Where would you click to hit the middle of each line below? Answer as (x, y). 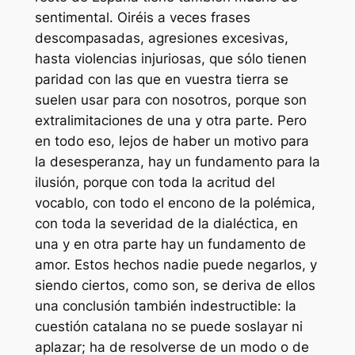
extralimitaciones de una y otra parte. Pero (170, 120)
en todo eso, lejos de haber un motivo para (172, 141)
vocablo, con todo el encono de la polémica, (175, 202)
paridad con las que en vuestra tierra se (161, 79)
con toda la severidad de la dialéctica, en (166, 223)
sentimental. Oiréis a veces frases (142, 17)
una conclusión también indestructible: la (165, 305)
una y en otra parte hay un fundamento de (170, 244)
